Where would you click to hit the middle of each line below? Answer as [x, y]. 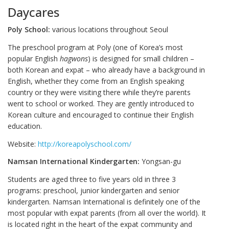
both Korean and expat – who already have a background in [106, 70]
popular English [34, 58]
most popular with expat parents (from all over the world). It [107, 213]
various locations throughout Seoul [110, 30]
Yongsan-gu [161, 162]
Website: [23, 144]
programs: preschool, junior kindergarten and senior [94, 190]
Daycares [33, 12]
